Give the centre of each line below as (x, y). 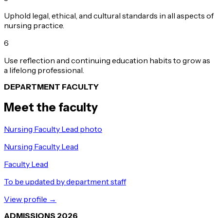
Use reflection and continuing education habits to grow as (107, 60)
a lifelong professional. (44, 70)
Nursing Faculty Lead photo (53, 129)
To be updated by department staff (65, 181)
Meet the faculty (51, 107)
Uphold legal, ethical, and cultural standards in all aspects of (109, 15)
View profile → (30, 199)
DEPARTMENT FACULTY (51, 86)
